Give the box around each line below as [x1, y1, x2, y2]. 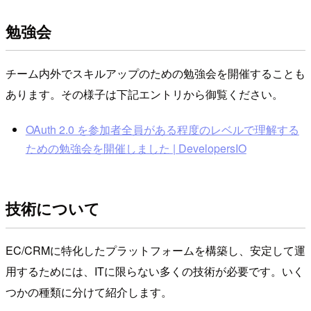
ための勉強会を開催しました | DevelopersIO [25, 140, 246, 157]
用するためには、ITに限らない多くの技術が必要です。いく [6, 263, 304, 280]
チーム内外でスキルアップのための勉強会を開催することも [6, 65, 305, 82]
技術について [6, 196, 100, 219]
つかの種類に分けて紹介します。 [6, 284, 172, 301]
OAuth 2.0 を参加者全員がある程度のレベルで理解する [25, 121, 299, 138]
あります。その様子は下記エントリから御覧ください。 [6, 86, 283, 103]
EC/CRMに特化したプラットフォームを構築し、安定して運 [6, 242, 305, 259]
